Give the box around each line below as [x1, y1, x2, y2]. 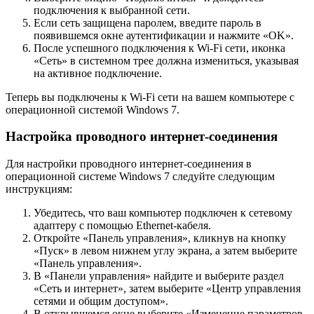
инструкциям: [6, 183, 72, 196]
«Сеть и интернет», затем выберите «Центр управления [34, 282, 301, 295]
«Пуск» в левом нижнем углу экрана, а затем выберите [34, 245, 297, 257]
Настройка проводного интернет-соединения [6, 129, 278, 144]
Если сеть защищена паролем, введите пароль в [34, 16, 261, 29]
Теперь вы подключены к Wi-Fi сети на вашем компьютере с [6, 90, 294, 103]
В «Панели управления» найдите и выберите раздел [34, 270, 284, 282]
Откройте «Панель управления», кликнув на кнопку [34, 232, 286, 245]
